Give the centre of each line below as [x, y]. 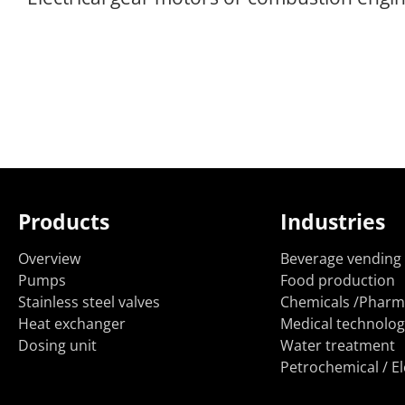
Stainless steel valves [89, 302]
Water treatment [337, 346]
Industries [332, 222]
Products [64, 222]
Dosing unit [57, 346]
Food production [337, 281]
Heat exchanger [72, 324]
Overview [49, 259]
